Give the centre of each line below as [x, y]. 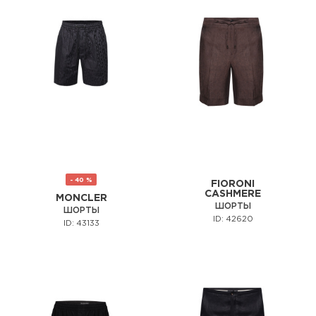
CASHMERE [233, 194]
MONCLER [81, 199]
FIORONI [233, 184]
